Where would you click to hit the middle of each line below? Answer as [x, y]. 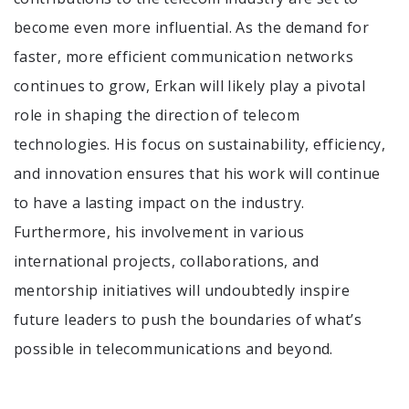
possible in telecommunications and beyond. [173, 349]
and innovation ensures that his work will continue [197, 174]
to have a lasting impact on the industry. [159, 203]
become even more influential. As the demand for [192, 28]
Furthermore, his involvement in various [159, 232]
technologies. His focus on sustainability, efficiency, [200, 145]
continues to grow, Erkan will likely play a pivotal [189, 86]
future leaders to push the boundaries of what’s [188, 320]
